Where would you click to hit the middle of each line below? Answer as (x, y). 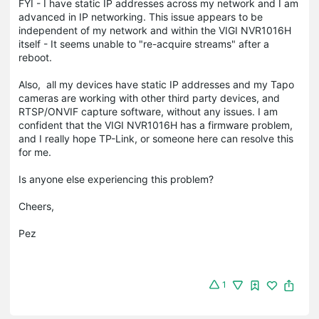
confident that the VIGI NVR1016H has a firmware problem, (156, 125)
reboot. (37, 57)
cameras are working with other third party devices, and (149, 98)
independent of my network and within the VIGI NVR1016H (155, 30)
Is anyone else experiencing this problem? (116, 179)
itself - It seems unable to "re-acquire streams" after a (144, 43)
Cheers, (36, 206)
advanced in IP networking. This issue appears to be (141, 16)
